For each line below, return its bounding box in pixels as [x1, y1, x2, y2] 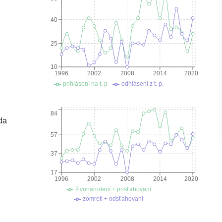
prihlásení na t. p [62, 80, 108, 87]
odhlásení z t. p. [121, 80, 164, 87]
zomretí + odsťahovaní [83, 195, 143, 202]
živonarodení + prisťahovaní [75, 186, 151, 193]
